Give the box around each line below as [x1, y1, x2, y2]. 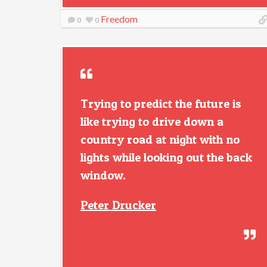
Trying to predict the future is [80, 97, 241, 111]
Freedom [101, 13, 138, 24]
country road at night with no [80, 132, 240, 147]
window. [80, 168, 126, 182]
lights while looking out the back [80, 150, 252, 164]
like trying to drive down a [80, 114, 223, 129]
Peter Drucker [80, 198, 156, 212]
